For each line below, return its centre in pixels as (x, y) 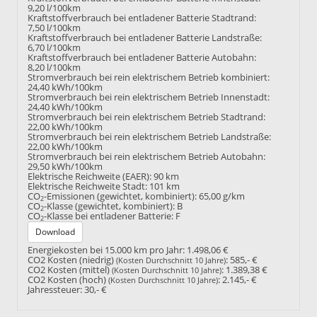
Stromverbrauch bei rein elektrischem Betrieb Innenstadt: (149, 98)
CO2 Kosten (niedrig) (72, 260)
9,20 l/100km (54, 8)
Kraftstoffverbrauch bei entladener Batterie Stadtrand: (142, 18)
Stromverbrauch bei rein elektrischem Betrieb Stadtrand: (146, 117)
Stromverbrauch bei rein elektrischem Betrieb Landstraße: (149, 137)
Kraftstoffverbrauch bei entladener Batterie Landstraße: (145, 38)
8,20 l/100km (54, 68)
